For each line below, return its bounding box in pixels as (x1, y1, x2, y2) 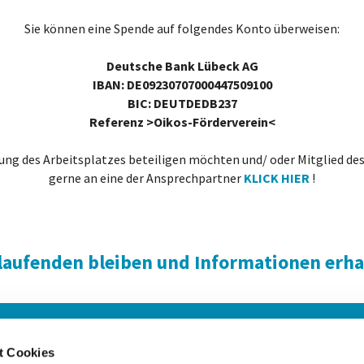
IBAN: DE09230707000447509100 (92, 76, 272, 93)
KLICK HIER (244, 170, 312, 187)
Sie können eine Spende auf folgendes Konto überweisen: (24, 20, 340, 37)
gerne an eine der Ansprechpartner (49, 170, 244, 187)
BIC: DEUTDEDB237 (127, 95, 237, 112)
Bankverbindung (195, 334, 288, 350)
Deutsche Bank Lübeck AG (106, 58, 258, 75)
